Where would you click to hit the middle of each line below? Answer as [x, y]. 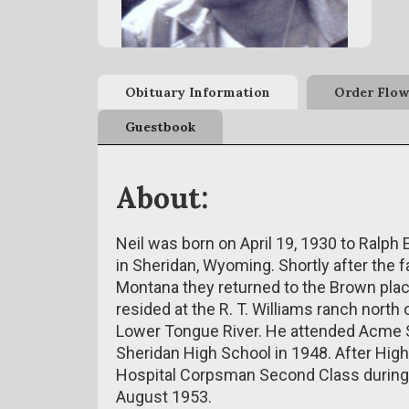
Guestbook [160, 127]
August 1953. [164, 397]
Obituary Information [198, 92]
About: [162, 198]
